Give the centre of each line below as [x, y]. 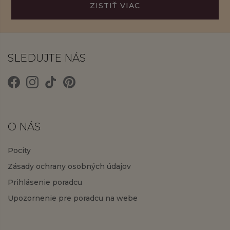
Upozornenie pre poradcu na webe [73, 198]
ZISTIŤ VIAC [115, 6]
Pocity [19, 151]
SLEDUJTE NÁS [47, 58]
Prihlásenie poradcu [45, 183]
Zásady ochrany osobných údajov [69, 167]
